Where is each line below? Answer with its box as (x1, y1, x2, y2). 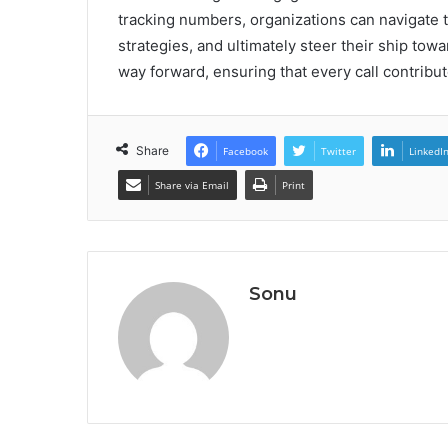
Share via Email (155, 178, 229, 193)
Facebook (223, 144, 268, 159)
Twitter (321, 144, 356, 159)
